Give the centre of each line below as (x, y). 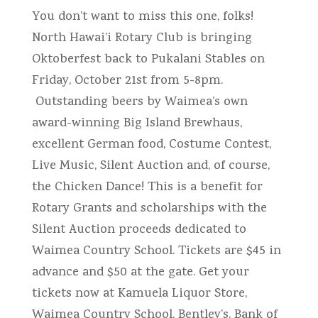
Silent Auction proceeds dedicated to (139, 230)
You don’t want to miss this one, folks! (142, 17)
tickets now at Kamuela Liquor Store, (139, 294)
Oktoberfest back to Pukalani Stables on (148, 60)
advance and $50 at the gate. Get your (140, 273)
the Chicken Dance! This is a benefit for (147, 188)
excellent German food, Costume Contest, (151, 145)
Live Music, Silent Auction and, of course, (150, 166)
